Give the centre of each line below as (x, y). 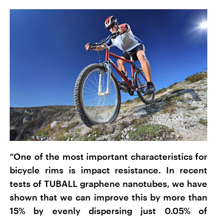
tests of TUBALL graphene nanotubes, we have (108, 184)
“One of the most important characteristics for (108, 157)
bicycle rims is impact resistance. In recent (108, 170)
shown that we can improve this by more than (108, 197)
